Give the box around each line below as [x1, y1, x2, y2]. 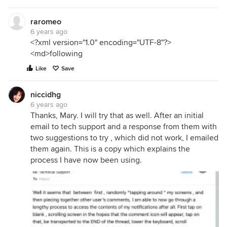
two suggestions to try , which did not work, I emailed [30, 133, 218, 143]
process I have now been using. [30, 155, 142, 166]
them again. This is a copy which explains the [30, 144, 190, 155]
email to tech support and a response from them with [30, 122, 217, 132]
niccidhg [30, 90, 61, 100]
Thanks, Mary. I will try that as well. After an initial [30, 110, 204, 121]
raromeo [30, 17, 61, 27]
